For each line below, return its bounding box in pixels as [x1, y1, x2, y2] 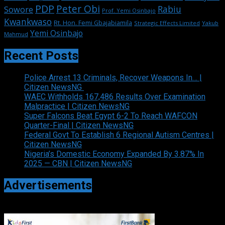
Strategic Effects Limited [134, 19, 200, 27]
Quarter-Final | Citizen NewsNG [24, 120, 134, 130]
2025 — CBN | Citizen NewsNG [24, 158, 132, 168]
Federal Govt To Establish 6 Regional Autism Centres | [24, 130, 214, 140]
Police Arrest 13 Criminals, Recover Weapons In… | [24, 72, 202, 82]
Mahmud [4, 30, 28, 38]
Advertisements [4, 178, 92, 192]
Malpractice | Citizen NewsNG [24, 101, 130, 111]
